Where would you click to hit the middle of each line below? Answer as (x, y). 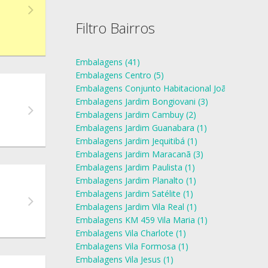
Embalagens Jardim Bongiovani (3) (142, 101)
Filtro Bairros (115, 28)
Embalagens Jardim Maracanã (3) (139, 154)
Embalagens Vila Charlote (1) (131, 233)
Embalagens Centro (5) (120, 75)
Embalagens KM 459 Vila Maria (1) (141, 220)
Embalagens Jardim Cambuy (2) (136, 115)
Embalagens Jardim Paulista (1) (135, 167)
